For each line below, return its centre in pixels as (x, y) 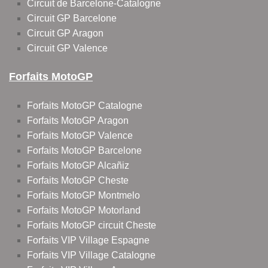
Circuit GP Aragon (65, 33)
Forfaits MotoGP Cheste (78, 181)
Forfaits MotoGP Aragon (78, 121)
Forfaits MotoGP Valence (80, 136)
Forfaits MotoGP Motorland (84, 211)
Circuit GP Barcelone (72, 19)
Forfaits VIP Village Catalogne (91, 255)
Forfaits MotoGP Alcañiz (78, 166)
